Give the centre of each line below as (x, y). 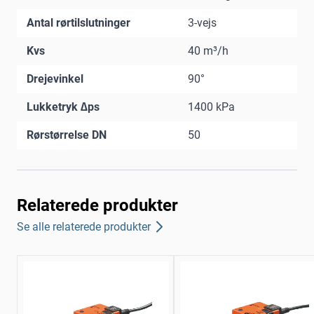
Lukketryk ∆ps (63, 107)
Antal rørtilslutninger (78, 23)
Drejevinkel (55, 79)
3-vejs (202, 23)
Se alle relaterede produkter (84, 226)
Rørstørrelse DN (67, 135)
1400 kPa (211, 107)
